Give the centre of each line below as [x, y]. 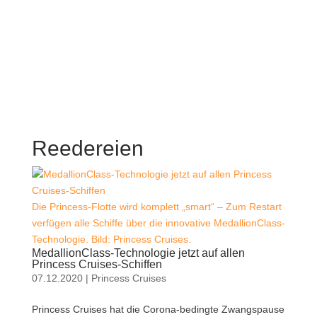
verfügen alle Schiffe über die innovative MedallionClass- [158, 223]
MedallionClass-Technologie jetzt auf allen [138, 253]
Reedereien [87, 148]
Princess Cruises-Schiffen [97, 264]
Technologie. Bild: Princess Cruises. [111, 239]
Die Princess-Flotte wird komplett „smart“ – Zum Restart [156, 206]
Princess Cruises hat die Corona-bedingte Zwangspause [158, 309]
